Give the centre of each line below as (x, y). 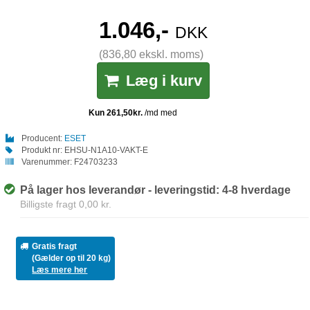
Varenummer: (46, 162)
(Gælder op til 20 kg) (72, 258)
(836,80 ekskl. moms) (152, 54)
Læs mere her (60, 270)
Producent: (42, 139)
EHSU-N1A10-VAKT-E (106, 151)
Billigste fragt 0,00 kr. (66, 204)
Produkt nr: (43, 151)
